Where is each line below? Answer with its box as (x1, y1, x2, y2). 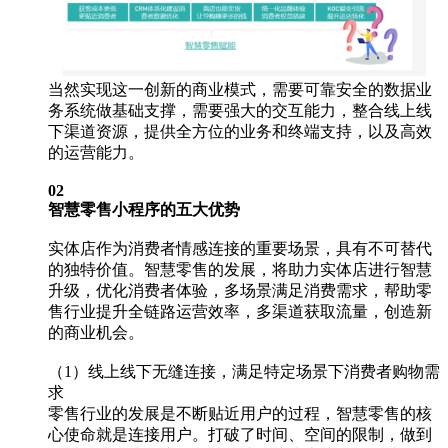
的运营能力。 (48, 143, 148, 161)
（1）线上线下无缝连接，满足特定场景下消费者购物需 (48, 362, 440, 380)
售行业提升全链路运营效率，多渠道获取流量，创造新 (48, 302, 432, 320)
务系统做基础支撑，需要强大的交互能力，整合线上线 (48, 101, 432, 119)
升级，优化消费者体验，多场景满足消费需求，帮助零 (48, 281, 432, 299)
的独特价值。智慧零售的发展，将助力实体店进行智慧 (48, 260, 432, 278)
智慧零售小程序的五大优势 (48, 200, 240, 218)
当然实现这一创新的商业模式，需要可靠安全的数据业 (48, 80, 432, 98)
